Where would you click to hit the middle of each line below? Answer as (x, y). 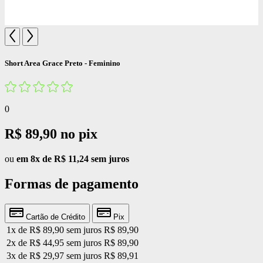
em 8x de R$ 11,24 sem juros (73, 159)
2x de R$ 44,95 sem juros (54, 242)
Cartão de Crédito (54, 217)
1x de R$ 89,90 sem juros (54, 230)
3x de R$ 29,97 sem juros (54, 255)
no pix (79, 134)
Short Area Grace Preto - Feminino (63, 63)
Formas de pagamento (72, 183)
